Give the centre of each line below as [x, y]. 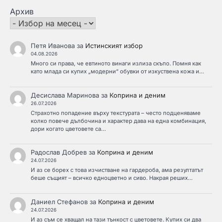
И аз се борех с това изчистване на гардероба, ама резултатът [117, 170]
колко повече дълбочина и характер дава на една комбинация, [118, 121]
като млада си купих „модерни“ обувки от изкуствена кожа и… [117, 71]
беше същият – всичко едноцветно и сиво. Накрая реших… [111, 178]
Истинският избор [114, 45]
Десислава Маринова [65, 95]
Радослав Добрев [58, 152]
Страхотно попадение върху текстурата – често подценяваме [115, 113]
